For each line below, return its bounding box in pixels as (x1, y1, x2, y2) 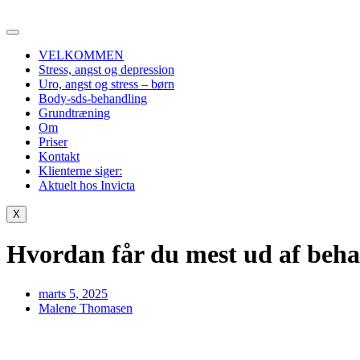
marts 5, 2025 (39, 286, 108, 301)
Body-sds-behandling (39, 92, 147, 105)
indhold (6, 35, 44, 48)
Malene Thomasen (39, 301, 133, 315)
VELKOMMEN (39, 48, 124, 62)
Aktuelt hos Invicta (39, 178, 135, 192)
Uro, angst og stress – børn (39, 77, 174, 91)
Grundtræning (39, 106, 110, 120)
